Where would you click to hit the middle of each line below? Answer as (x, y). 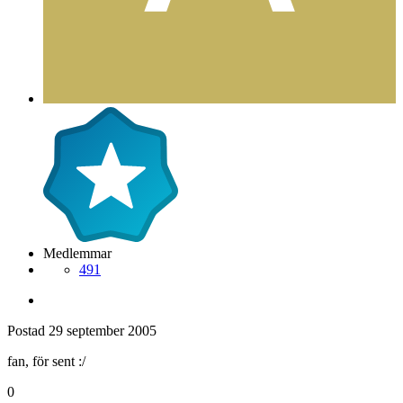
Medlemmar (77, 253)
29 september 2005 (103, 330)
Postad (28, 330)
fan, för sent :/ (46, 361)
